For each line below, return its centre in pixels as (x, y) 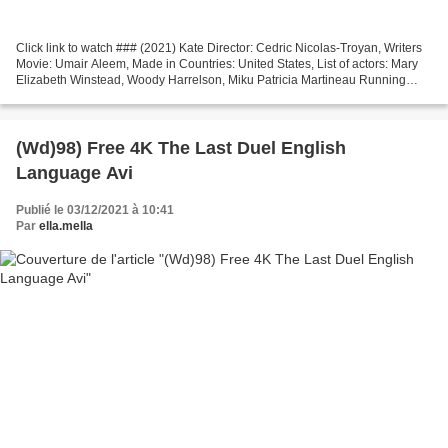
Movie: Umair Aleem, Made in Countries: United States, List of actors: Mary (217, 64)
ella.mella (66, 226)
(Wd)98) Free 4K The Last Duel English (181, 148)
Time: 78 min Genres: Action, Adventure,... (129, 96)
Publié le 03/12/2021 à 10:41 (95, 210)
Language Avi (74, 173)
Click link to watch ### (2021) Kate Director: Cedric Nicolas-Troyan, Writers (219, 48)
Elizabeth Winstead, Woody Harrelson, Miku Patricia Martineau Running (211, 80)
